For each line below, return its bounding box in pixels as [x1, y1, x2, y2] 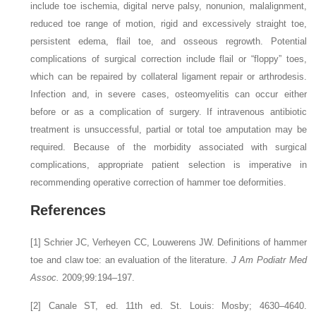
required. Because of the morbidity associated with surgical [30, 142, 307, 153]
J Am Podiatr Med [231, 255, 307, 266]
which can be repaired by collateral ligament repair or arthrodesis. [30, 71, 307, 83]
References [30, 202, 107, 219]
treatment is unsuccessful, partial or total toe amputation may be [30, 124, 307, 135]
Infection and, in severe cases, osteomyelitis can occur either [30, 89, 307, 100]
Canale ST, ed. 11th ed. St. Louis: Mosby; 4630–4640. [48, 300, 307, 312]
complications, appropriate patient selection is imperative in [30, 159, 307, 171]
